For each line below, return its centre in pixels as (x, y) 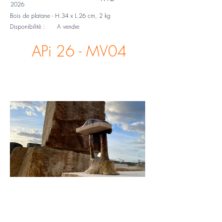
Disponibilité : (28, 27)
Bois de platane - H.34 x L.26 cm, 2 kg (60, 16)
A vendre (68, 27)
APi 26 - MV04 (79, 51)
